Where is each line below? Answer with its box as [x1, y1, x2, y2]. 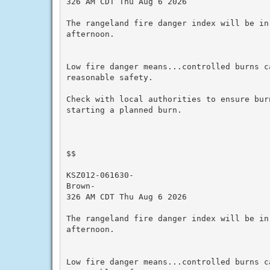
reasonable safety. [66, 72, 153, 82]
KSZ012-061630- [66, 170, 134, 180]
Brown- [66, 181, 95, 190]
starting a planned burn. [66, 105, 182, 115]
